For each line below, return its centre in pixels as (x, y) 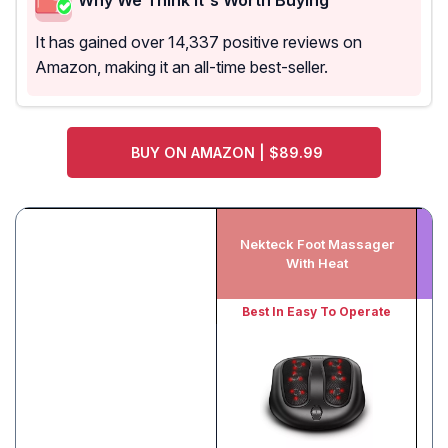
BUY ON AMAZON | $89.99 (226, 153)
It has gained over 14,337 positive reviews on (198, 42)
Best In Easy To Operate (316, 312)
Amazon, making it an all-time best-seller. (181, 67)
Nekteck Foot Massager (316, 244)
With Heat (316, 263)
